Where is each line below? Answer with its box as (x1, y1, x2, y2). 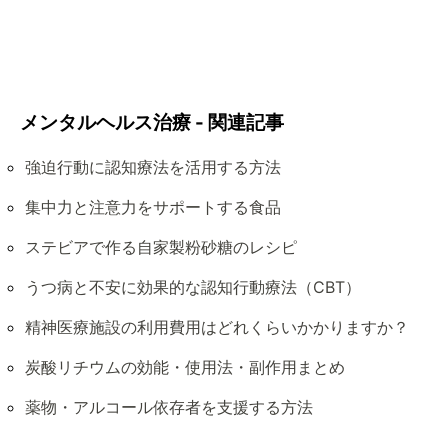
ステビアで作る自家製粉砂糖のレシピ (25, 237, 297, 258)
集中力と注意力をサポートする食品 (25, 197, 281, 218)
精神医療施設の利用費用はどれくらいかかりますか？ (25, 317, 409, 338)
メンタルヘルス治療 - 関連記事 (20, 111, 284, 135)
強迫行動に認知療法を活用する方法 (25, 157, 281, 178)
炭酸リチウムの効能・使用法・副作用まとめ (25, 357, 345, 378)
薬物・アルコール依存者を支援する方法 (25, 397, 313, 418)
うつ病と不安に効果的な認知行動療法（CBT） (25, 277, 361, 298)
